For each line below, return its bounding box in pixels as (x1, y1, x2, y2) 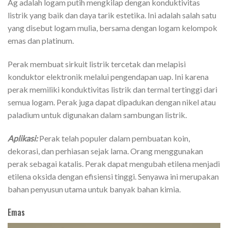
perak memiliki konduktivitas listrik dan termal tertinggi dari (8, 84, 217, 95)
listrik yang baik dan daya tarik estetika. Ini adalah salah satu (8, 10, 216, 20)
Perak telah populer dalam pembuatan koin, (38, 133, 190, 144)
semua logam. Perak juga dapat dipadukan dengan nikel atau (8, 97, 216, 107)
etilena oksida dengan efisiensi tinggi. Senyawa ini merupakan (8, 172, 219, 182)
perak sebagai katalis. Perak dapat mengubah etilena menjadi (8, 159, 220, 169)
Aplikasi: (8, 133, 38, 144)
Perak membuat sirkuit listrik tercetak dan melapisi (8, 59, 186, 69)
